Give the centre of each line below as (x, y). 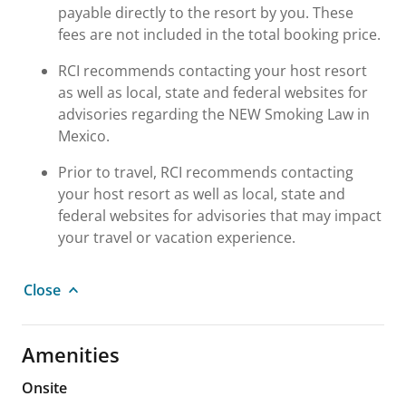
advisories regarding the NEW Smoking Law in (214, 114)
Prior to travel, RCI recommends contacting (206, 172)
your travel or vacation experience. (177, 237)
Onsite (44, 387)
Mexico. (84, 135)
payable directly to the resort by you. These (206, 12)
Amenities (71, 354)
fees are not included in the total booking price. (219, 34)
